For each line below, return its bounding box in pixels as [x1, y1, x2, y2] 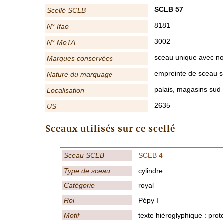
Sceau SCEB [63, 151, 104, 160]
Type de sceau [63, 166, 110, 175]
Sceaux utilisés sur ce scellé [45, 125, 175, 134]
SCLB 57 [154, 5, 183, 14]
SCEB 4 [138, 151, 163, 160]
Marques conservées [46, 54, 113, 63]
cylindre [138, 166, 163, 175]
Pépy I [138, 196, 158, 205]
